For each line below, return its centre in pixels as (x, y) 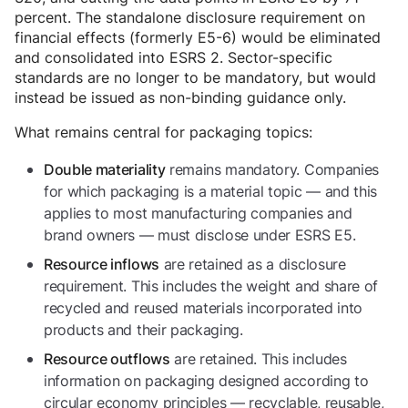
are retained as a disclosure (252, 265)
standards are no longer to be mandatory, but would (195, 78)
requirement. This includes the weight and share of (211, 286)
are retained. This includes (258, 359)
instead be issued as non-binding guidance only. (180, 98)
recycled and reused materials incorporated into (203, 308)
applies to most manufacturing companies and (198, 214)
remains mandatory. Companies (272, 170)
